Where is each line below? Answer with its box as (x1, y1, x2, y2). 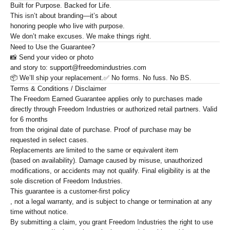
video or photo (51, 53, 93, 62)
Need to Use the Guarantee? (10, 43, 95, 51)
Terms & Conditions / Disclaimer (10, 85, 106, 93)
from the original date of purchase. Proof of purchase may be (10, 126, 191, 134)
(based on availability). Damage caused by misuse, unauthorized (10, 157, 202, 165)
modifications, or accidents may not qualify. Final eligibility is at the (10, 167, 210, 175)
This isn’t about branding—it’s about (10, 12, 117, 20)
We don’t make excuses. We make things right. (10, 32, 151, 41)
